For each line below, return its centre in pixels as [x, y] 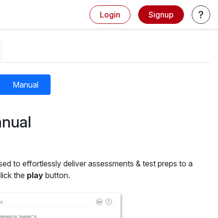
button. [57, 175]
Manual [25, 85]
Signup [161, 14]
